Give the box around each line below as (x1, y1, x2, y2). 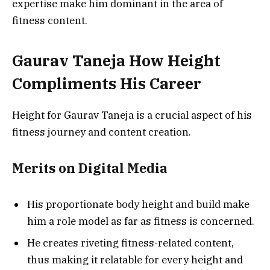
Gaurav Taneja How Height (12, 51, 221, 71)
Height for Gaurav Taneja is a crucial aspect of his (12, 108, 252, 122)
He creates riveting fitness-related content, (27, 236, 234, 250)
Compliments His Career (12, 74, 201, 94)
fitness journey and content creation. (12, 125, 191, 139)
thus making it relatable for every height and (27, 253, 243, 266)
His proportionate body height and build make (27, 198, 250, 212)
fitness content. (12, 13, 87, 27)
